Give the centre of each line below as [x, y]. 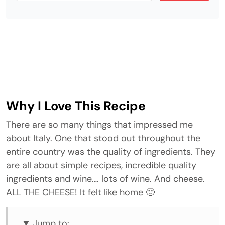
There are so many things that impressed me [99, 125]
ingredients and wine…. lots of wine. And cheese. [105, 179]
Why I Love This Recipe [76, 106]
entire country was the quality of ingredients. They [111, 152]
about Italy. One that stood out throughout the [103, 138]
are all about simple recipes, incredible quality [101, 165]
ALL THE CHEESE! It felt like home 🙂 [80, 192]
